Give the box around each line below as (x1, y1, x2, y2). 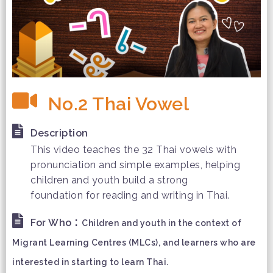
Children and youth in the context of (82, 218, 241, 229)
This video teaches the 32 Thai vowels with (30, 144, 236, 156)
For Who (30, 217, 72, 229)
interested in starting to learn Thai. (12, 257, 169, 268)
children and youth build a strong (30, 174, 188, 186)
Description (30, 127, 88, 140)
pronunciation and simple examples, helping (30, 159, 240, 171)
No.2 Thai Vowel (48, 93, 189, 115)
